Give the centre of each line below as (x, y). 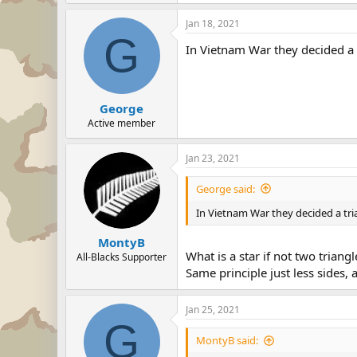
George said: (226, 188)
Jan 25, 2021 (213, 310)
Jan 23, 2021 (213, 158)
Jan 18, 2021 (213, 24)
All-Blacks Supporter (122, 257)
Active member (122, 123)
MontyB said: (227, 340)
